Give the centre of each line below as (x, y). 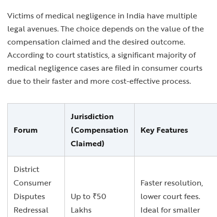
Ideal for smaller (170, 210)
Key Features (164, 130)
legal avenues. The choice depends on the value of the (106, 29)
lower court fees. (170, 196)
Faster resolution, (172, 183)
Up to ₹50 (88, 196)
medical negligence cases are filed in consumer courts (105, 68)
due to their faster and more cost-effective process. (99, 81)
